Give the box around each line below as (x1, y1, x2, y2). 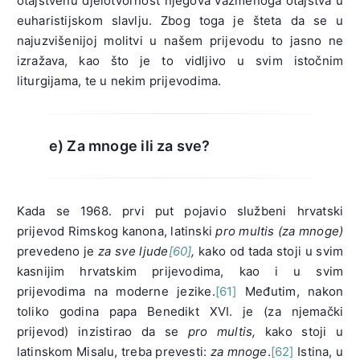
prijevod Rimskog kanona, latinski (16, 223, 216, 239)
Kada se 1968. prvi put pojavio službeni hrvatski (16, 203, 344, 219)
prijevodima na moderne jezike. (16, 284, 215, 300)
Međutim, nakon (236, 284, 344, 300)
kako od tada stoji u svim (194, 243, 344, 260)
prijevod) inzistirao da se (16, 324, 188, 340)
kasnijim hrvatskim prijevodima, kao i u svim (16, 264, 344, 280)
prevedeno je (16, 243, 99, 260)
